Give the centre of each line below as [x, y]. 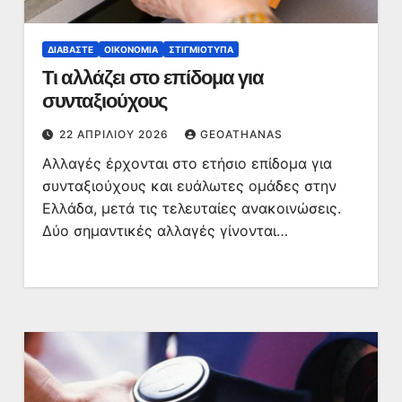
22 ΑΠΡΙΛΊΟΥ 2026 [115, 134]
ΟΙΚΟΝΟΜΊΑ [131, 49]
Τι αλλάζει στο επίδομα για [153, 78]
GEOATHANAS [241, 134]
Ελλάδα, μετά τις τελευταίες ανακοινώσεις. [191, 208]
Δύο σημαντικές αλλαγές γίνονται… [165, 231]
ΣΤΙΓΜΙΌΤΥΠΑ [201, 49]
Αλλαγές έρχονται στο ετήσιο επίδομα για [187, 163]
